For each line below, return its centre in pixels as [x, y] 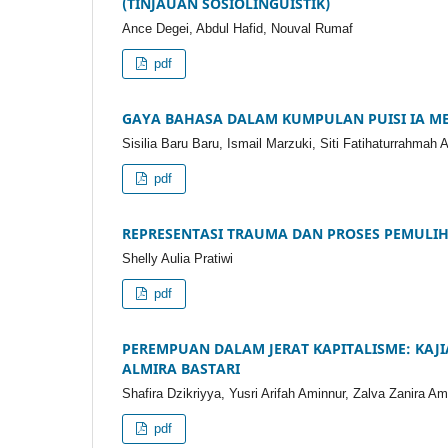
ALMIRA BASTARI [181, 368]
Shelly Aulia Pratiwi [177, 258]
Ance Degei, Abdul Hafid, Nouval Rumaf [237, 29]
